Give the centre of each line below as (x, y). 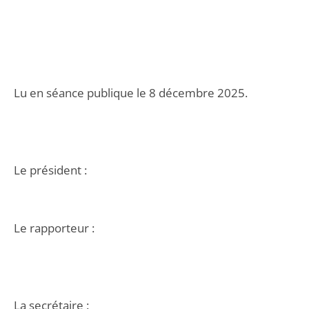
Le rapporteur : (54, 228)
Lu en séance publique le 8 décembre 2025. (131, 93)
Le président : (50, 170)
